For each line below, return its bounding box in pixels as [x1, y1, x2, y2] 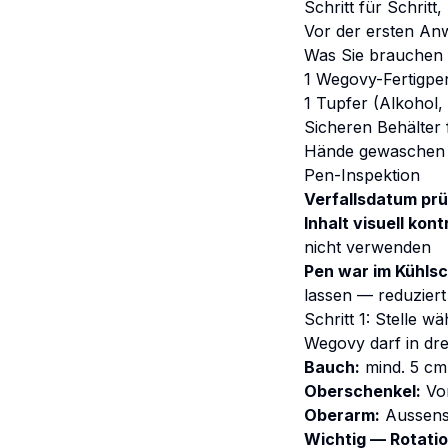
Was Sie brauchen [304, 45, 443, 65]
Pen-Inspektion [304, 165, 420, 185]
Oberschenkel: [304, 381, 421, 401]
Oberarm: [304, 405, 380, 425]
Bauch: [304, 357, 360, 377]
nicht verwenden [304, 237, 431, 257]
